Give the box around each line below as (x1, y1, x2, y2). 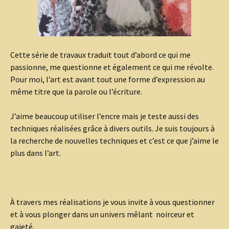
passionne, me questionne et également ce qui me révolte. (10, 62, 214, 72)
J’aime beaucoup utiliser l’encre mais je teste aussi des (10, 111, 199, 121)
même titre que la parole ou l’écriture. (10, 86, 142, 97)
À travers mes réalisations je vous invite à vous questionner (10, 197, 215, 207)
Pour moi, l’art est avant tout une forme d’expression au (10, 74, 205, 84)
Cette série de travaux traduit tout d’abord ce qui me (10, 50, 191, 60)
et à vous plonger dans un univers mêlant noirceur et (10, 209, 196, 219)
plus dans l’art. (10, 148, 61, 158)
